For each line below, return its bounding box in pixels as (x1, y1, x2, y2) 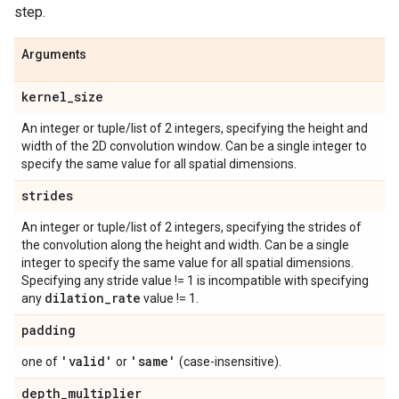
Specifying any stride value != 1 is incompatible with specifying (21, 273, 369, 288)
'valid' (61, 353, 113, 370)
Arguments (21, 47, 86, 61)
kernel (21, 88, 67, 105)
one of (21, 354, 61, 369)
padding (21, 322, 76, 338)
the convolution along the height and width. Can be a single (21, 238, 349, 252)
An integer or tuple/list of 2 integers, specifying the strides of (21, 220, 362, 234)
